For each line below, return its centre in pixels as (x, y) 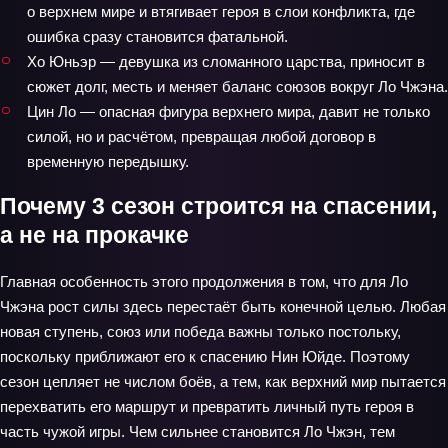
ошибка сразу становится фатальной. (157, 36)
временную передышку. (108, 161)
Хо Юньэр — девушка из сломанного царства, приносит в (226, 61)
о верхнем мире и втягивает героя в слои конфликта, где (221, 11)
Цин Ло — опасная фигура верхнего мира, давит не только (228, 111)
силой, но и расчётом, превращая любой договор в (201, 136)
